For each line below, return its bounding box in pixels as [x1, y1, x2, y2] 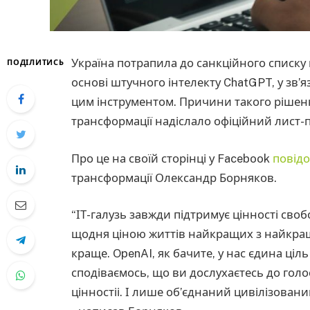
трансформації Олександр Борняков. [71, 170, 277, 185]
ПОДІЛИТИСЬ [7, 58, 64, 66]
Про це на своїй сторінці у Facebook [71, 151, 273, 165]
